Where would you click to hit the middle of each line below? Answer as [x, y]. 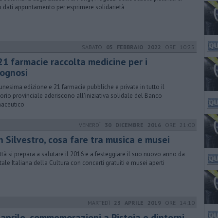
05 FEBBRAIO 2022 [134, 47]
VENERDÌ [92, 125]
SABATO [94, 47]
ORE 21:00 [178, 125]
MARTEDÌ [101, 203]
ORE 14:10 [178, 203]
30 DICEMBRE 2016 [133, 125]
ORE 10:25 [178, 47]
